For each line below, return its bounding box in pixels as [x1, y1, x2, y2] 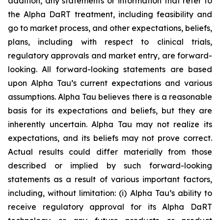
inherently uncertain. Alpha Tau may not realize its [8, 119, 212, 129]
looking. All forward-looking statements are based [8, 64, 212, 74]
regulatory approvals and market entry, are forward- [8, 51, 212, 60]
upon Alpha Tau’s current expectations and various [8, 78, 212, 88]
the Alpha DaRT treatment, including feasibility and [8, 9, 212, 19]
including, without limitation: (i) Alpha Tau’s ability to [8, 188, 212, 198]
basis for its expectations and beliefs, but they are [8, 106, 212, 115]
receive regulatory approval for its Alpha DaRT [8, 202, 212, 212]
